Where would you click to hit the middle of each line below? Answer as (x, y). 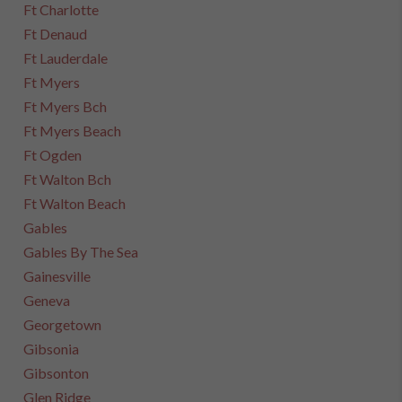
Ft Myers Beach (73, 131)
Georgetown (63, 324)
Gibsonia (52, 349)
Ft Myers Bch (66, 106)
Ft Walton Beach (75, 203)
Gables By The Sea (81, 252)
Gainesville (57, 276)
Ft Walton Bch (68, 179)
